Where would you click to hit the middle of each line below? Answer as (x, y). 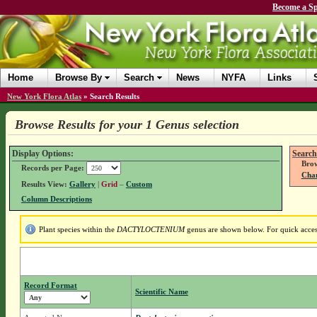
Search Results (115, 96)
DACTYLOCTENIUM (150, 230)
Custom (139, 184)
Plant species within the (77, 230)
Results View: (44, 184)
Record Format (50, 286)
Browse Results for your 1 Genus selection (127, 125)
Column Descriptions (56, 199)
